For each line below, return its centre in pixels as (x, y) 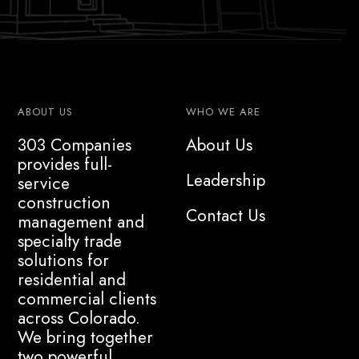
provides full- (65, 165)
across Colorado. (79, 319)
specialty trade (70, 242)
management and (81, 222)
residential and (72, 280)
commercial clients (87, 299)
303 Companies (75, 145)
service (44, 184)
